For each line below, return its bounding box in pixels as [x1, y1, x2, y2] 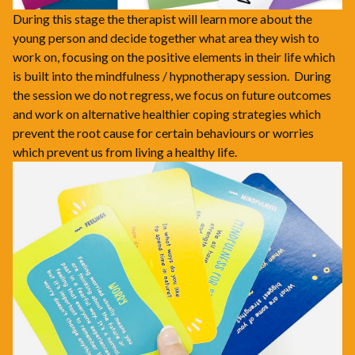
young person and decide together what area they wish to [13, 30, 319, 46]
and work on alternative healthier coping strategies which [13, 106, 321, 122]
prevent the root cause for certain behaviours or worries [13, 125, 314, 141]
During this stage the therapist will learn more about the [13, 11, 312, 27]
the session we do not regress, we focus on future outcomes [13, 87, 331, 103]
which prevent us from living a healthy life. [13, 144, 237, 160]
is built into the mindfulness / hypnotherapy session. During [13, 68, 331, 84]
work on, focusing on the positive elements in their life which [13, 49, 335, 65]
